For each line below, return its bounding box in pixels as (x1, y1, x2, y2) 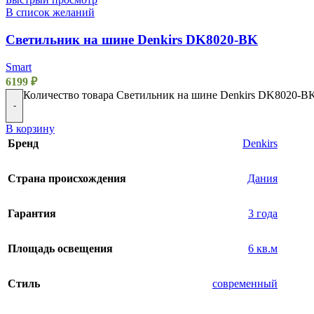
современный (212, 277, 278, 289)
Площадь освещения (8, 242, 113, 254)
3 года (248, 207, 278, 219)
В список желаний (6, 6, 95, 19)
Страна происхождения (8, 172, 126, 184)
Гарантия (8, 207, 56, 219)
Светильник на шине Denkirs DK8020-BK (6, 32, 258, 47)
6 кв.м (248, 242, 278, 254)
